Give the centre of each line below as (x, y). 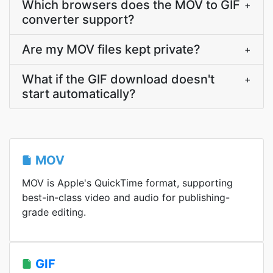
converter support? (78, 19)
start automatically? (79, 94)
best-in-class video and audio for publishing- (126, 197)
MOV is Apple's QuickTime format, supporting (127, 183)
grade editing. (54, 212)
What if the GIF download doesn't (118, 79)
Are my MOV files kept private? (111, 49)
